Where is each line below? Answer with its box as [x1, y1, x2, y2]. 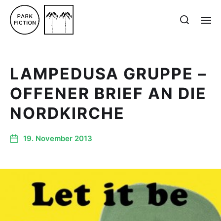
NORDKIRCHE [10, 104, 125, 123]
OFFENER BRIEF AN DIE [10, 84, 207, 103]
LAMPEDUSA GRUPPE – [10, 64, 207, 83]
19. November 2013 [23, 134, 92, 143]
